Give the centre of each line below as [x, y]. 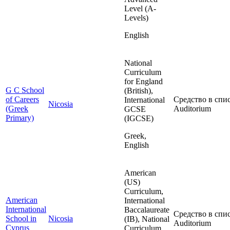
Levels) [136, 18]
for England [143, 82]
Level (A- [140, 9]
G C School [25, 90]
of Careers [22, 100]
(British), [139, 91]
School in [21, 219]
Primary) [20, 118]
